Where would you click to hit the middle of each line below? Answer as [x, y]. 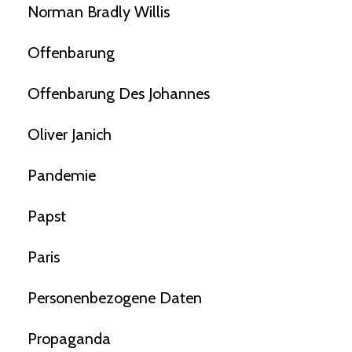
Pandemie [62, 175]
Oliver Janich [70, 134]
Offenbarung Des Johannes [119, 93]
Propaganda [69, 338]
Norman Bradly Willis [99, 11]
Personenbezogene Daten [115, 297]
